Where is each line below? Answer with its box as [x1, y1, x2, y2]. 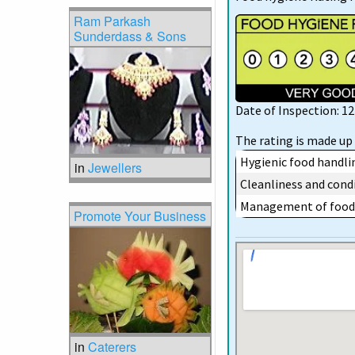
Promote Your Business [74, 206, 207, 225]
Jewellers [88, 158, 143, 177]
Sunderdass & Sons [74, 27, 187, 46]
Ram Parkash [74, 12, 151, 31]
